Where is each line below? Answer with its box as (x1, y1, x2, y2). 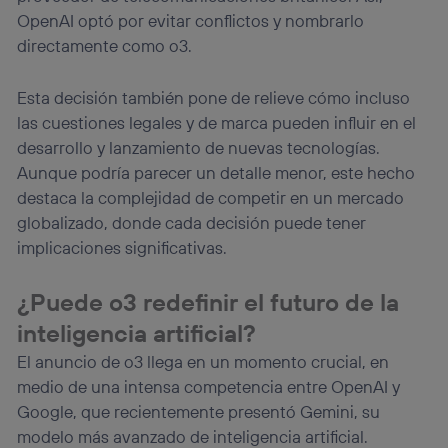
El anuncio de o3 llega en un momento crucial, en (17, 351, 390, 373)
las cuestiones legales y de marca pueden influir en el (17, 112, 417, 134)
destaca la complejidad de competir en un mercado (17, 187, 405, 209)
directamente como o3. (17, 34, 193, 56)
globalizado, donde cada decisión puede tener (17, 212, 367, 234)
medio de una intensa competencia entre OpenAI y (17, 376, 401, 398)
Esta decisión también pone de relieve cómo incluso (17, 87, 411, 109)
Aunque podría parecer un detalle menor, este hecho (17, 162, 416, 184)
